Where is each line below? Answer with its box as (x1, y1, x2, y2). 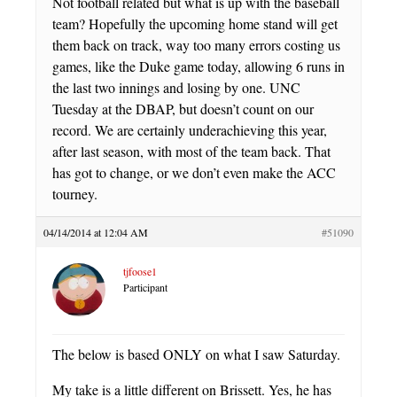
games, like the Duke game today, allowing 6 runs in (52, 57, 345, 76)
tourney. (52, 184, 97, 204)
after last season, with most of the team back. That (52, 142, 331, 161)
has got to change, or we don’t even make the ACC (52, 163, 336, 183)
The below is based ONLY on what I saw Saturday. (52, 345, 340, 364)
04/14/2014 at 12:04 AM (43, 225, 148, 240)
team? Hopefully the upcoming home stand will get (52, 14, 338, 34)
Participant (123, 280, 167, 295)
